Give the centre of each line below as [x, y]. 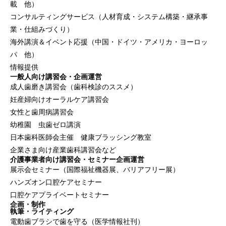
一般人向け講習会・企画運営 [56, 77]
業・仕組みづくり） [42, 29]
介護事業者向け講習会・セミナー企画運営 [77, 159]
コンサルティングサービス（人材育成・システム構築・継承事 [109, 17]
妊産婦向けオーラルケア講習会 [60, 99]
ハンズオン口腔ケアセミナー [56, 182]
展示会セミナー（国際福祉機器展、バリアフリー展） [95, 169]
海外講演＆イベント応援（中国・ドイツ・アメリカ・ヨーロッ [109, 42]
